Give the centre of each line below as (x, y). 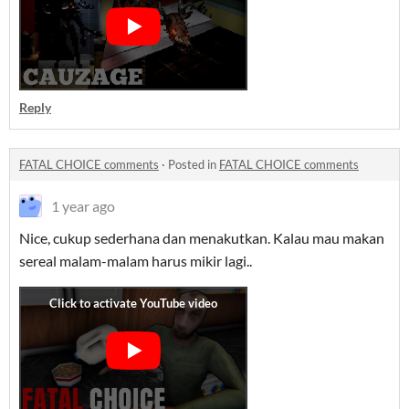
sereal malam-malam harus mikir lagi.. (136, 261)
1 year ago (83, 206)
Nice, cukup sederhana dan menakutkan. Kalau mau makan (202, 238)
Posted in (194, 165)
